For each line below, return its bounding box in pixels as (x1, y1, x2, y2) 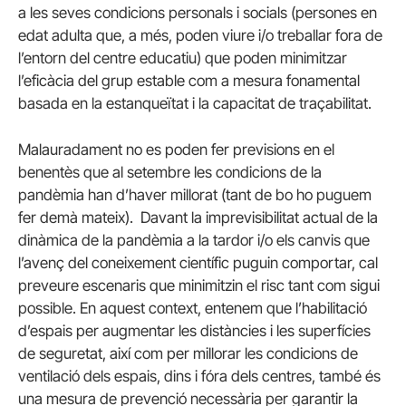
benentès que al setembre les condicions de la (18, 162, 322, 181)
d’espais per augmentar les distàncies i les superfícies (18, 321, 371, 340)
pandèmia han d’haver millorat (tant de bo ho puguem (18, 185, 372, 204)
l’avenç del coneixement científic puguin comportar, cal (18, 253, 378, 272)
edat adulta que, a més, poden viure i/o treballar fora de (18, 25, 382, 44)
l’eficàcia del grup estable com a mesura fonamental (18, 71, 360, 90)
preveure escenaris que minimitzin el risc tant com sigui (18, 275, 380, 295)
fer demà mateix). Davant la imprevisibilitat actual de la (18, 208, 378, 227)
